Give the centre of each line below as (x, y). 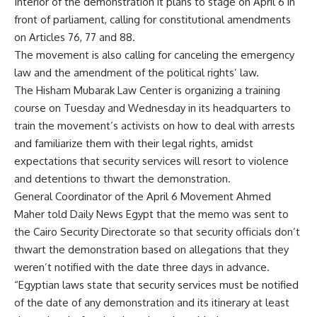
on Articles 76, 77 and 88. (75, 37)
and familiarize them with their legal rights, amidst (134, 143)
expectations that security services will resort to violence (151, 161)
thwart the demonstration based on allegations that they (151, 249)
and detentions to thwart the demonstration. (122, 179)
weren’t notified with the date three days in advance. (142, 267)
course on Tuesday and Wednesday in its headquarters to (152, 108)
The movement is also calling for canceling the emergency (154, 55)
